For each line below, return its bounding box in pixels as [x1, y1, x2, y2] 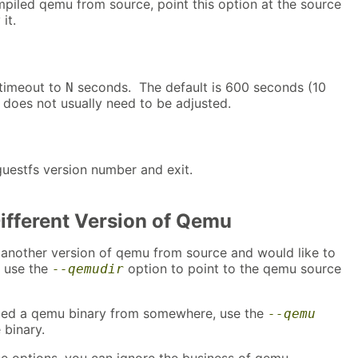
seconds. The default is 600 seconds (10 [74, 78, 326, 95]
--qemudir [52, 261, 124, 276]
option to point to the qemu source [124, 260, 341, 276]
